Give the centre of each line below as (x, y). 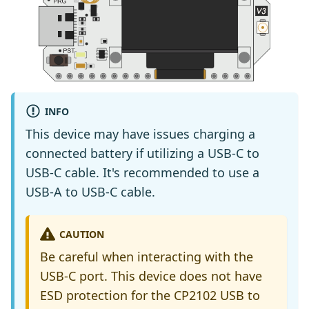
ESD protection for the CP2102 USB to (150, 296)
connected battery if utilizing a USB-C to (142, 153)
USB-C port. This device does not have (151, 276)
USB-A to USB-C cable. (90, 191)
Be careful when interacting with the (147, 257)
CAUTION (81, 234)
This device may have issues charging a (140, 133)
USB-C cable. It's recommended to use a (142, 172)
